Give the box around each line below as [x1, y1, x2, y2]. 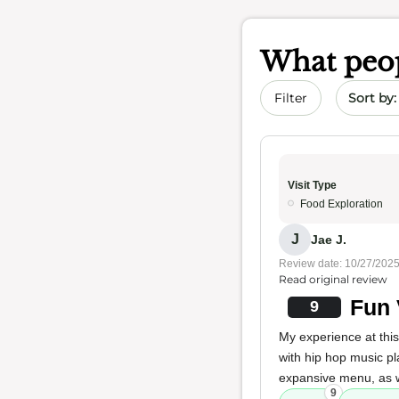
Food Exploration [300, 198, 383, 210]
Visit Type [288, 179, 337, 191]
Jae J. [311, 232, 346, 247]
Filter [274, 90, 307, 106]
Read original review [279, 273, 387, 286]
